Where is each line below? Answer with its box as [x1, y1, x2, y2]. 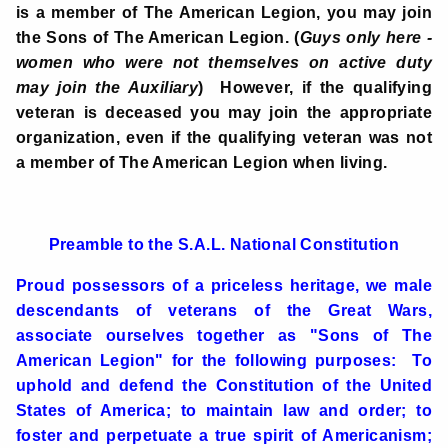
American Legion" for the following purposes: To [16, 352, 432, 369]
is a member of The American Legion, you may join [16, 4, 432, 21]
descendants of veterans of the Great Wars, [16, 302, 432, 319]
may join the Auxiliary [16, 79, 199, 96]
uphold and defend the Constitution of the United [16, 377, 432, 394]
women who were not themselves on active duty [16, 54, 432, 71]
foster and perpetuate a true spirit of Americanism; [16, 427, 432, 444]
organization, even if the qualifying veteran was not [16, 129, 432, 146]
